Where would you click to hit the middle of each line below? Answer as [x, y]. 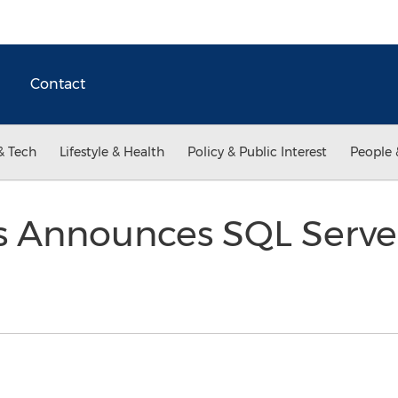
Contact [58, 84]
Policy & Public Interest [257, 152]
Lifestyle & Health [112, 152]
